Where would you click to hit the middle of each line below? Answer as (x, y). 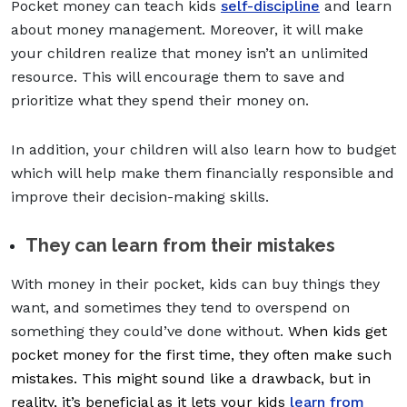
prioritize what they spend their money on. (162, 100)
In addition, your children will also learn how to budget (203, 149)
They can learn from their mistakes (180, 245)
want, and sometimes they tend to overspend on (180, 307)
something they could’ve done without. (149, 331)
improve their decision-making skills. (142, 196)
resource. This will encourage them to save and (178, 76)
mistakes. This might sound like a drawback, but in (191, 378)
